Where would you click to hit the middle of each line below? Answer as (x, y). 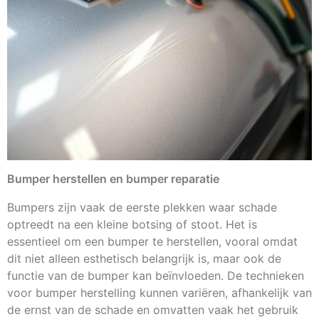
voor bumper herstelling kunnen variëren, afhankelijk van (159, 293)
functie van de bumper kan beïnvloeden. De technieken (156, 276)
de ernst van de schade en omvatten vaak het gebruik (153, 310)
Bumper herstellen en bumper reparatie (113, 179)
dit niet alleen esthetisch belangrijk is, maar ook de (144, 259)
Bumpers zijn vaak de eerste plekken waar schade (142, 208)
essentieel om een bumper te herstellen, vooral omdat (152, 242)
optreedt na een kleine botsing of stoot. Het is (132, 225)
